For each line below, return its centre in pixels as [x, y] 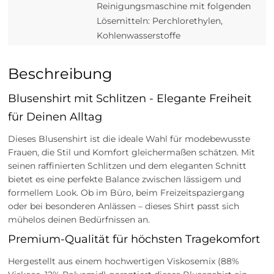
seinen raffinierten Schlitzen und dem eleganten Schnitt [128, 165]
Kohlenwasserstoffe [138, 35]
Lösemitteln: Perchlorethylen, [159, 20]
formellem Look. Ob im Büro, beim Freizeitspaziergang [127, 192]
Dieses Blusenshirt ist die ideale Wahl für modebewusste [129, 139]
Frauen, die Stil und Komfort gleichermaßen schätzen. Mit [132, 152]
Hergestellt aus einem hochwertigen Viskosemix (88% [124, 261]
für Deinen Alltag [55, 117]
